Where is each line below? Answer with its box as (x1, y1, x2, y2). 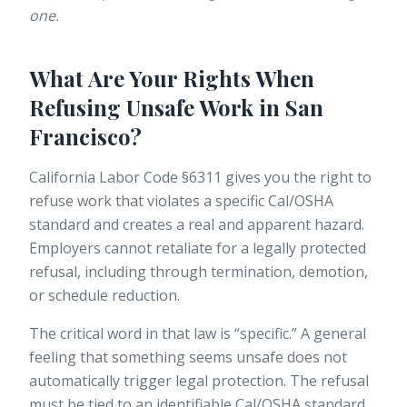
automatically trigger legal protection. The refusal (29, 371, 369, 392)
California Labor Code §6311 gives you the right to (29, 167, 372, 188)
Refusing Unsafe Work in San (29, 93, 323, 123)
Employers (29, 238, 104, 259)
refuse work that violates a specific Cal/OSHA (29, 191, 333, 212)
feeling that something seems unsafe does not (29, 347, 347, 368)
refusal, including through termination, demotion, (29, 262, 368, 283)
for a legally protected (213, 238, 366, 259)
